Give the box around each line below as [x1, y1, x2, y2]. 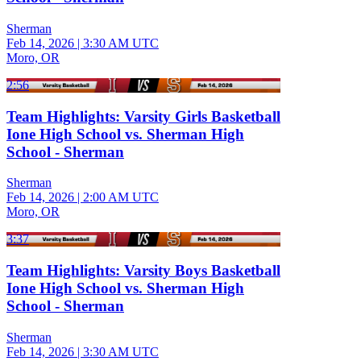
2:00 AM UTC [83, 190, 159, 205]
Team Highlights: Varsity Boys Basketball [6, 262, 280, 279]
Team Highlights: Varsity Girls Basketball [6, 107, 280, 125]
